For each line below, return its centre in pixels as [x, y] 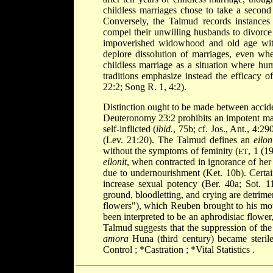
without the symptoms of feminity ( [171, 151]
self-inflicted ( [129, 129]
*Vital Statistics [221, 249]
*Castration [162, 249]
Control [119, 249]
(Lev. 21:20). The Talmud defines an [178, 140]
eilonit [115, 161]
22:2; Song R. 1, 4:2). [144, 87]
